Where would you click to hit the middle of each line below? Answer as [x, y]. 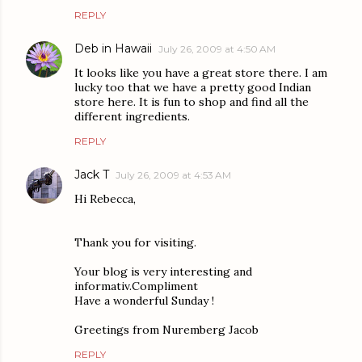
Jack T [92, 175]
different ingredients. [132, 117]
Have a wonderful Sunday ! [144, 301]
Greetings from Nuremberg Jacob [166, 330]
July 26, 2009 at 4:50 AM [217, 49]
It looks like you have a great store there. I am [201, 73]
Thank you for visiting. [135, 243]
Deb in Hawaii [113, 49]
